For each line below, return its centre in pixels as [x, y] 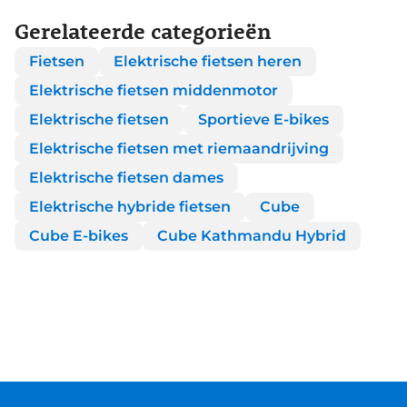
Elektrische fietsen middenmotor [154, 91]
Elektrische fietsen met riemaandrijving [179, 149]
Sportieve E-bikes [263, 120]
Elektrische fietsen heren [208, 62]
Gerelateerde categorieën [143, 31]
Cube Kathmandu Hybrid [252, 236]
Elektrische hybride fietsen [130, 207]
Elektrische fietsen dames [126, 178]
